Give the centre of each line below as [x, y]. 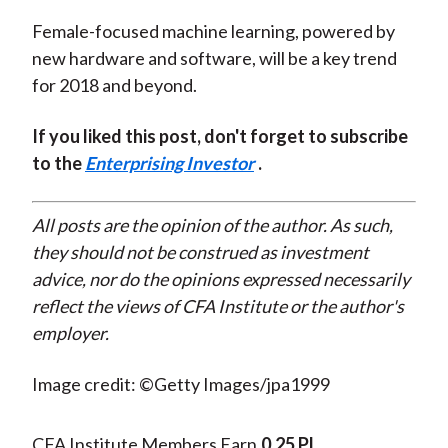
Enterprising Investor [169, 163]
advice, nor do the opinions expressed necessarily [220, 279]
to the [58, 163]
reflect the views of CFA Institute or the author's [217, 306]
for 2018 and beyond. [114, 85]
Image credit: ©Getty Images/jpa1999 [180, 384]
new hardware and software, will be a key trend [214, 58]
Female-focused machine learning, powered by [213, 31]
